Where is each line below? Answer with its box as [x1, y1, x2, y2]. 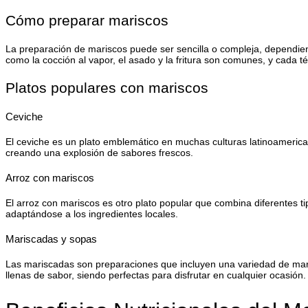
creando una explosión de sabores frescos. [5, 146, 193, 158]
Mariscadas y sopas [5, 232, 97, 245]
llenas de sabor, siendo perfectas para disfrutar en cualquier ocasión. [5, 269, 306, 280]
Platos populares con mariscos [5, 79, 208, 96]
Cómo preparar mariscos [5, 12, 168, 28]
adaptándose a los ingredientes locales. [5, 208, 178, 219]
